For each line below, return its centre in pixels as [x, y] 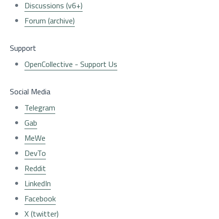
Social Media [30, 91]
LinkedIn [38, 183]
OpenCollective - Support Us [71, 64]
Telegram [40, 108]
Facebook [40, 198]
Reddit [35, 168]
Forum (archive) [50, 21]
